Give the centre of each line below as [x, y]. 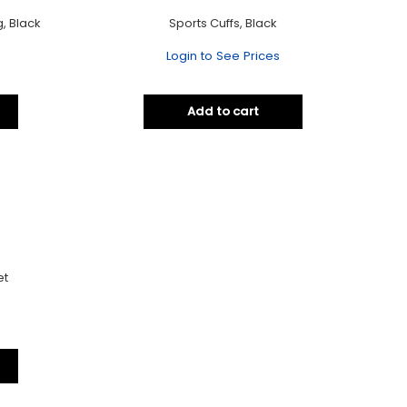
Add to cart [223, 112]
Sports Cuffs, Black [223, 23]
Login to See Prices [223, 55]
